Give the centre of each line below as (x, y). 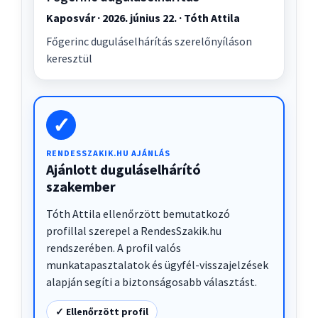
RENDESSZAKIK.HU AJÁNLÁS (109, 153)
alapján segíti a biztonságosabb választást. (152, 282)
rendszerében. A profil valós (114, 248)
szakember (81, 187)
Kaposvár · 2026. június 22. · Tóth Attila (143, 18)
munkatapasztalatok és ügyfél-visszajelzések (157, 265)
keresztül (69, 59)
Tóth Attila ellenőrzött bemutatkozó (138, 214)
